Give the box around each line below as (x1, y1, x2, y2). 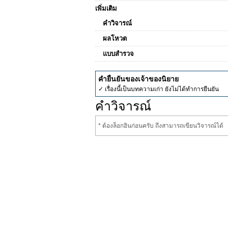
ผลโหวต (103, 35, 127, 42)
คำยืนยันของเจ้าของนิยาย (98, 75, 179, 83)
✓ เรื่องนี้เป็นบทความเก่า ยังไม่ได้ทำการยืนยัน (98, 85, 219, 93)
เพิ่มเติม (95, 5, 117, 12)
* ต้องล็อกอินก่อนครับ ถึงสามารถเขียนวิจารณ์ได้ (98, 122, 223, 129)
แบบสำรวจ (103, 50, 134, 58)
